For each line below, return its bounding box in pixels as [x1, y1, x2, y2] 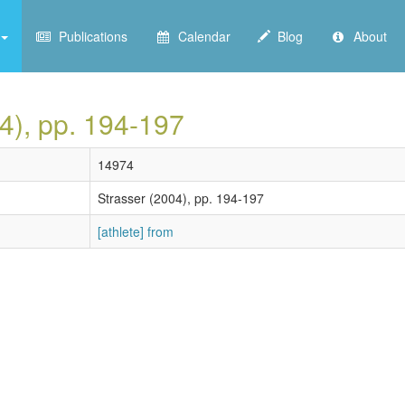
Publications [52, 27, 127, 45]
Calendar [171, 27, 231, 45]
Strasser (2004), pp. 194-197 [98, 189, 264, 207]
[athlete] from [98, 222, 174, 240]
